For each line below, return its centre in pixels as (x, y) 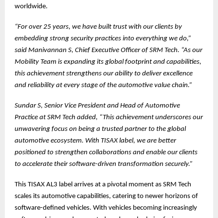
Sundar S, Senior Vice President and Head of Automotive (97, 106)
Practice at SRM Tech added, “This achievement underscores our (109, 118)
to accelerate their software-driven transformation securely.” (104, 164)
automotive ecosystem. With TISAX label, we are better (95, 141)
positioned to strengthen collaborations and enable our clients (106, 153)
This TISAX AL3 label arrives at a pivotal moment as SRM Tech (103, 185)
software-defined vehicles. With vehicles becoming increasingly (106, 208)
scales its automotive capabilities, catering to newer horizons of (106, 197)
